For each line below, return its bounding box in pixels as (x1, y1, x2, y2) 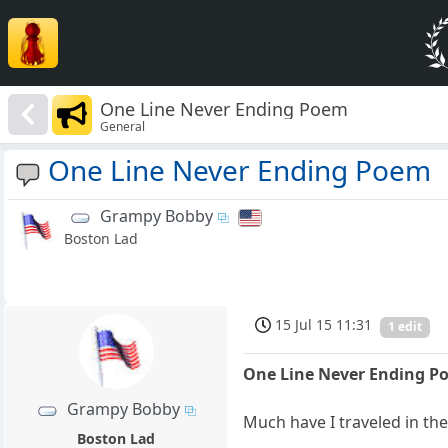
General (100, 117, 146, 135)
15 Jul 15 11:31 (275, 315, 373, 335)
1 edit (388, 318, 423, 336)
